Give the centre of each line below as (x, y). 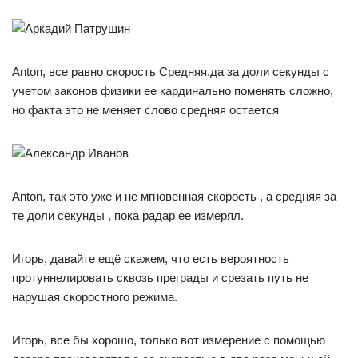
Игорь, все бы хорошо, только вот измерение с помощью (169, 340)
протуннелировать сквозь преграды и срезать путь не (160, 277)
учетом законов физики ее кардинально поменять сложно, (173, 90)
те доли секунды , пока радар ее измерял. (128, 215)
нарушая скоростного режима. (95, 296)
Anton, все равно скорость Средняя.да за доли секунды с (171, 71)
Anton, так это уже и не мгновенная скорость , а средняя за (174, 196)
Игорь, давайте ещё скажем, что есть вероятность (151, 258)
